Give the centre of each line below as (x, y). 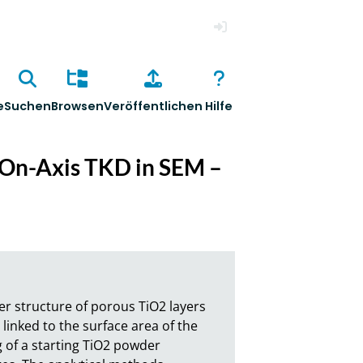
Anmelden (237, 51)
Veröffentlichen (153, 107)
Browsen (77, 107)
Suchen (27, 107)
